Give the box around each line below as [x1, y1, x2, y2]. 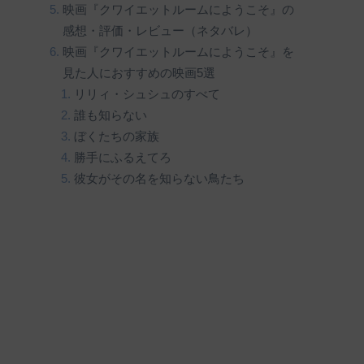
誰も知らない [74, 108, 148, 122]
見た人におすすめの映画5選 [62, 66, 215, 80]
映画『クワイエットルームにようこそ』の [62, 2, 294, 16]
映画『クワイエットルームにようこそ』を [62, 45, 294, 58]
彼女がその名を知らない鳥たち [74, 171, 245, 185]
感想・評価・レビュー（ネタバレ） [62, 24, 258, 37]
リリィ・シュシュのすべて [74, 87, 221, 101]
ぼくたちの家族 [74, 129, 160, 143]
